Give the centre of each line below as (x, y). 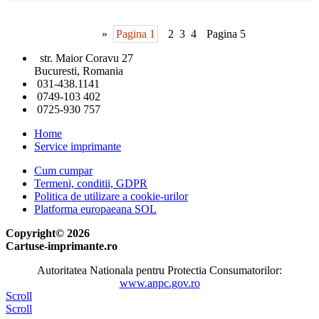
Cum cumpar (63, 171)
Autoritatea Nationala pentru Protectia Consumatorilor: (159, 271)
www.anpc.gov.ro (159, 283)
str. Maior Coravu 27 (84, 58)
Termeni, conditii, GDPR (91, 184)
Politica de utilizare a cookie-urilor (111, 197)
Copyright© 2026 (48, 234)
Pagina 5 (226, 34)
